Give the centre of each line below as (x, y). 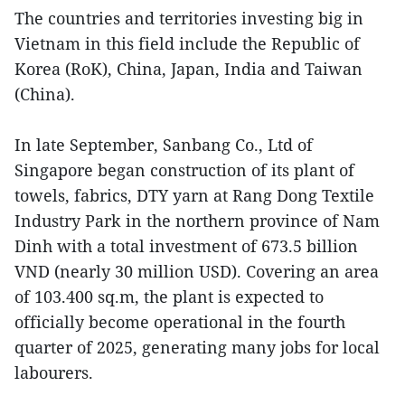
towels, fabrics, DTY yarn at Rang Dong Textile (194, 195)
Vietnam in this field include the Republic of (187, 43)
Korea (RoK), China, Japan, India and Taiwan (188, 69)
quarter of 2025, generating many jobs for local (197, 347)
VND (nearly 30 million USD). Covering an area (197, 271)
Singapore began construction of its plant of (184, 170)
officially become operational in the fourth (180, 322)
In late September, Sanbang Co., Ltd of (164, 145)
